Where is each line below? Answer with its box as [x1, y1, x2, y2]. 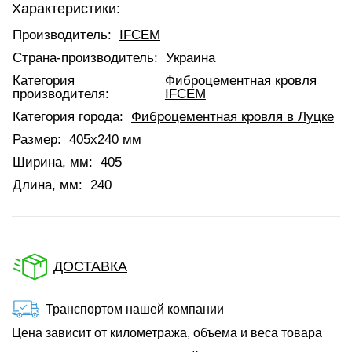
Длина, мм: [13, 178, 82, 192]
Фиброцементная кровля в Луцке [131, 109, 334, 124]
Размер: [13, 132, 61, 147]
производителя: [13, 86, 109, 101]
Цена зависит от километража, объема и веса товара [12, 326, 322, 339]
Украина [166, 50, 215, 65]
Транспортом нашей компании [46, 302, 224, 316]
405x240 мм [69, 132, 141, 147]
